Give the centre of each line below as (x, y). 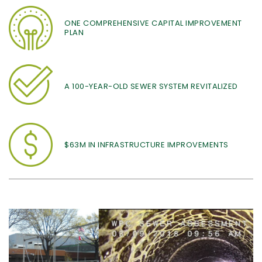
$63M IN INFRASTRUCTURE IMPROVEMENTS (146, 144)
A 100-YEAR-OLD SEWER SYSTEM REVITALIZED (151, 86)
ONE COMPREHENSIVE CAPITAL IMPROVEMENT (153, 23)
